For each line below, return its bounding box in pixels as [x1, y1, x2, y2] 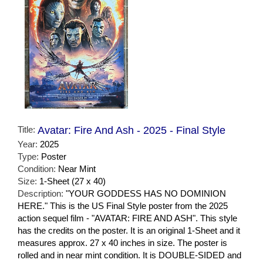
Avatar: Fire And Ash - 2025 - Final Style [38, 124, 225, 137]
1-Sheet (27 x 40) [39, 176, 106, 187]
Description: [18, 188, 66, 199]
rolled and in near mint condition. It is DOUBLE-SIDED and [18, 250, 241, 261]
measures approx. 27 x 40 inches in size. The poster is [18, 238, 227, 248]
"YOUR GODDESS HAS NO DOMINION [66, 188, 226, 199]
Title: [18, 124, 38, 135]
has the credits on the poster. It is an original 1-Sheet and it [18, 225, 240, 236]
